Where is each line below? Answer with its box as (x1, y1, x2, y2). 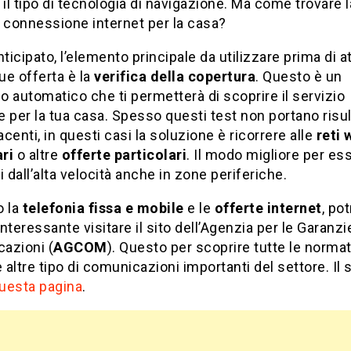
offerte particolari (58, 147, 186, 164)
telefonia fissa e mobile (22, 200, 187, 217)
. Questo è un (255, 68, 342, 85)
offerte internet (214, 200, 322, 217)
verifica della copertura (90, 68, 255, 85)
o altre (16, 147, 58, 164)
